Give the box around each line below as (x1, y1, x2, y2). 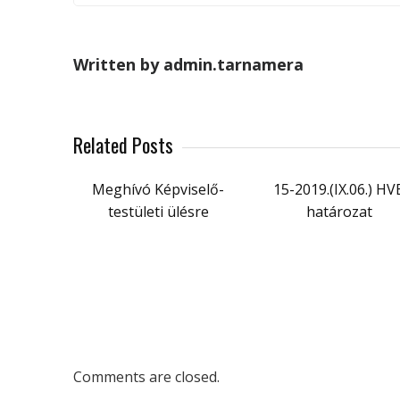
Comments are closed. (73, 366, 220, 387)
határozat (306, 201, 372, 221)
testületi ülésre (107, 201, 209, 221)
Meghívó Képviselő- (92, 179, 224, 199)
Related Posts (73, 129, 173, 159)
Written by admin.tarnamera (73, 53, 304, 75)
